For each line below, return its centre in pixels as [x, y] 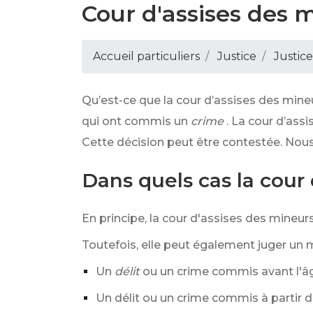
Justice [237, 56]
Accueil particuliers [146, 56]
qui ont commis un [135, 121]
